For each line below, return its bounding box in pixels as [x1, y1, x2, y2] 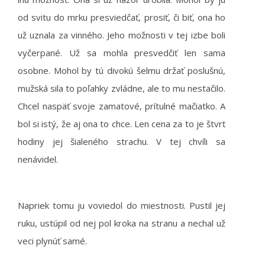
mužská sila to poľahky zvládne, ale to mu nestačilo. [18, 82, 225, 94]
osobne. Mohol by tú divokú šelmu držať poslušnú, [18, 64, 225, 76]
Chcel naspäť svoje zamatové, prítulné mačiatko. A [18, 100, 225, 112]
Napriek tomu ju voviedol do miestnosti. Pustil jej [18, 199, 225, 211]
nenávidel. [18, 153, 58, 165]
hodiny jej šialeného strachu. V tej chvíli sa [18, 135, 225, 147]
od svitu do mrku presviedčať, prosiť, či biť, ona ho [18, 11, 225, 23]
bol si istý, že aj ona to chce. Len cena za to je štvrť [18, 118, 225, 130]
